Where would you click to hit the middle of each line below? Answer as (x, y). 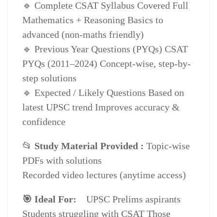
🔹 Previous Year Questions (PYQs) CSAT (105, 49)
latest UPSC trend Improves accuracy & (101, 107)
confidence (44, 122)
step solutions (49, 78)
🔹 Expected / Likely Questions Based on (103, 93)
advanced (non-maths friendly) (83, 34)
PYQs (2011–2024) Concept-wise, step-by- (107, 63)
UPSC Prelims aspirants (133, 199)
